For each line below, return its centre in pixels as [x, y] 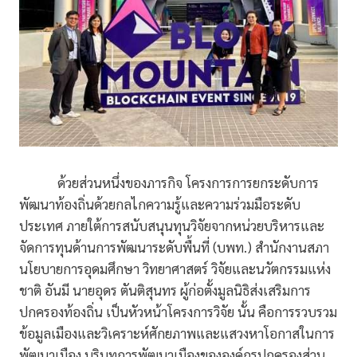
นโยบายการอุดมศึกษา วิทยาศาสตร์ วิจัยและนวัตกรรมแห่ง [175, 269]
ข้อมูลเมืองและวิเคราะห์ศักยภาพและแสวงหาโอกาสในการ [177, 333]
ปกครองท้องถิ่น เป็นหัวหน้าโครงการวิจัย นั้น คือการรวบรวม [178, 312]
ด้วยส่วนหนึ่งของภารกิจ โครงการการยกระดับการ [169, 183]
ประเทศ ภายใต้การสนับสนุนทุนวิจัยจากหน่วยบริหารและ [172, 226]
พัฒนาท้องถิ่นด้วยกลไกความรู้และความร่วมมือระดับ [160, 204]
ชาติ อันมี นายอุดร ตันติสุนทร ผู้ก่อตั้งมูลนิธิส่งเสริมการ [165, 290]
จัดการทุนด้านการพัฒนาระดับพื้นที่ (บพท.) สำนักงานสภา [174, 247]
